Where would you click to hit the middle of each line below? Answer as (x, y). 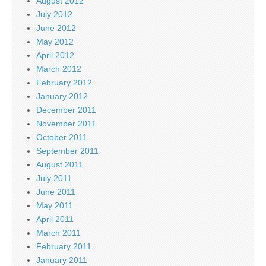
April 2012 (55, 55)
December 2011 (66, 110)
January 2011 (62, 260)
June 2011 (56, 191)
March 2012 (59, 69)
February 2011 (64, 246)
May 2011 (55, 205)
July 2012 (54, 14)
